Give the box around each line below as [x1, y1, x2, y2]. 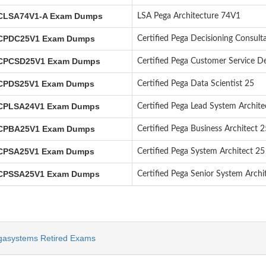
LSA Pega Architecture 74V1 [137, 12, 240, 20]
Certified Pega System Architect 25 [137, 147, 265, 156]
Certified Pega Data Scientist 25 [137, 80, 254, 88]
